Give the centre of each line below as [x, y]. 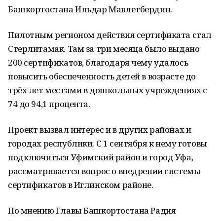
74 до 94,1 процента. [49, 104]
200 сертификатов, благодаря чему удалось [98, 62]
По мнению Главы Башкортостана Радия [92, 210]
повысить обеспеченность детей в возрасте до [102, 76]
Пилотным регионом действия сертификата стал [110, 35]
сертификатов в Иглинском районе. [81, 185]
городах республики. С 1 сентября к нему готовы [108, 143]
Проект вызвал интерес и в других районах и [100, 129]
